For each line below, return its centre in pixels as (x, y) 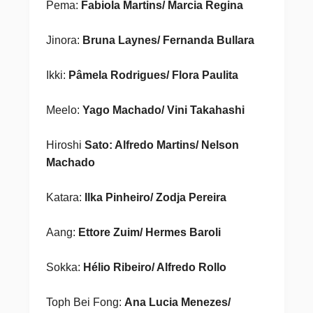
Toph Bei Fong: (85, 302)
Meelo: (64, 110)
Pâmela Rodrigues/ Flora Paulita (153, 75)
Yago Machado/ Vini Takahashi (163, 110)
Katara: (65, 197)
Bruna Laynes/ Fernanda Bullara (168, 40)
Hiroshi (65, 145)
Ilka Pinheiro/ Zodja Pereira (155, 197)
